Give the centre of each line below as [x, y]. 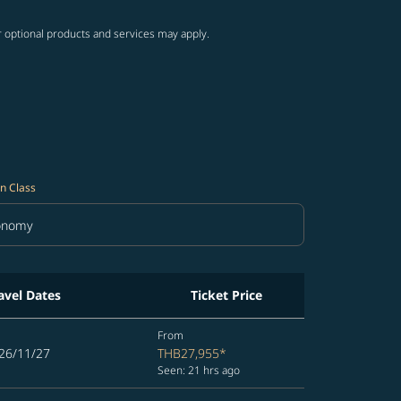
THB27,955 [188, 353]
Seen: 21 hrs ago [199, 370]
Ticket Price [226, 295]
